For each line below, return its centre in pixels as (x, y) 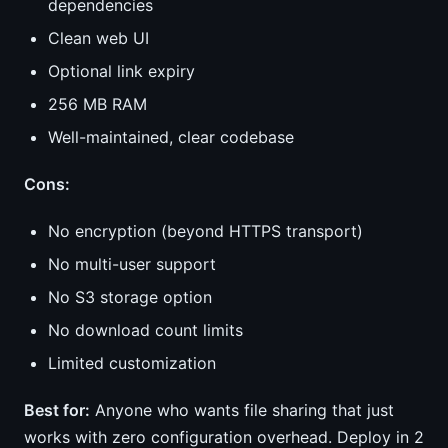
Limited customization (132, 363)
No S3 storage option (130, 297)
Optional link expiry (121, 71)
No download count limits (145, 330)
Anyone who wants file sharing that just (242, 410)
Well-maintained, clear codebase (171, 137)
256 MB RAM (97, 104)
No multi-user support (132, 264)
